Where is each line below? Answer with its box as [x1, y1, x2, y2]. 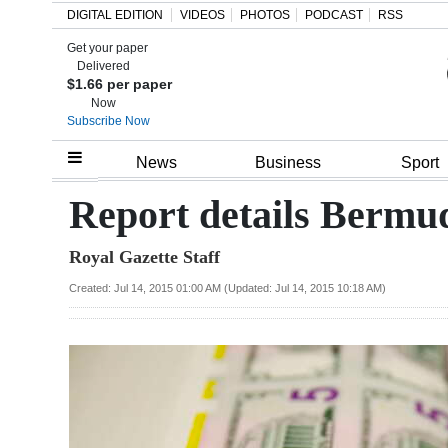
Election [32, 365, 92, 387]
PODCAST [305, 8, 363, 22]
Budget [32, 320, 86, 342]
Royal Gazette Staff [69, 246, 220, 267]
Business [255, 154, 321, 172]
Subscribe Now [67, 114, 150, 128]
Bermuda [32, 292, 102, 314]
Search [14, 56, 55, 71]
